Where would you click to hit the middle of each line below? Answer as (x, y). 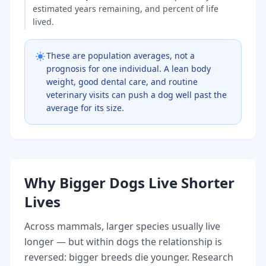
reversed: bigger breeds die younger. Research (129, 257)
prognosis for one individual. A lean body (129, 68)
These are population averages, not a (121, 55)
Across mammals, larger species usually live (122, 226)
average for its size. (85, 107)
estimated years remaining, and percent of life (126, 8)
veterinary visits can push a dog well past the (137, 94)
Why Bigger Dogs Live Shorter (129, 182)
